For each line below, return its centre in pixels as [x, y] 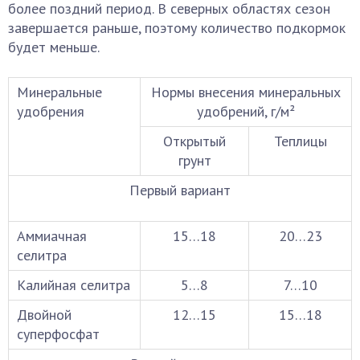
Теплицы [300, 141]
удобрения [51, 111]
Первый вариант [180, 190]
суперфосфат [58, 334]
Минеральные [59, 92]
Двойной [44, 315]
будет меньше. [54, 47]
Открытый [194, 141]
